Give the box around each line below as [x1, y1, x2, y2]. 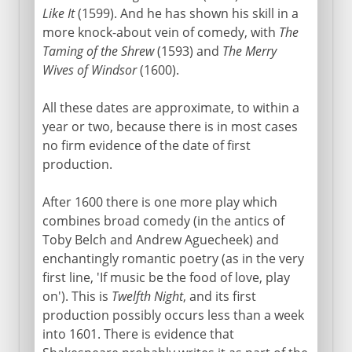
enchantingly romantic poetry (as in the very [42, 249, 304, 267]
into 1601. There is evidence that [42, 324, 234, 343]
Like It [42, 4, 75, 22]
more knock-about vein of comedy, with [42, 23, 279, 41]
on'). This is [42, 287, 112, 305]
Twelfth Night [111, 287, 183, 305]
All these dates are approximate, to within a [42, 98, 299, 116]
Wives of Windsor [42, 60, 137, 79]
